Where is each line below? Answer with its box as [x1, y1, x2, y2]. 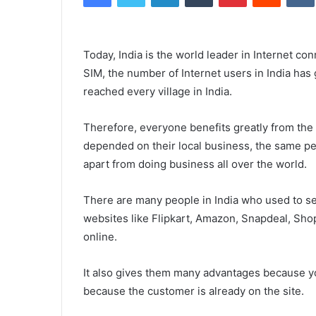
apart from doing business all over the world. [83, 157, 307, 171]
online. [83, 230, 117, 244]
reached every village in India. [83, 85, 232, 99]
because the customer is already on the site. [83, 284, 304, 298]
